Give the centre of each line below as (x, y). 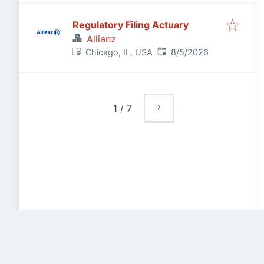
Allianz (101, 39)
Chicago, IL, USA (119, 52)
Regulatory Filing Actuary (131, 25)
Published (176, 52)
